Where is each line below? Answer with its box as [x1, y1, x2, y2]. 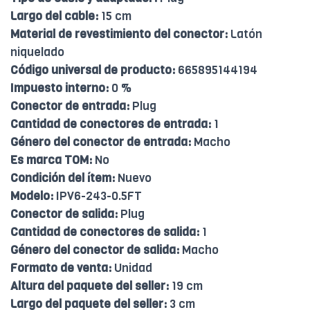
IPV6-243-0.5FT [53, 188, 142, 205]
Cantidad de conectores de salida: [10, 224, 199, 241]
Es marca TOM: [10, 152, 92, 169]
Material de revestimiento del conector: [10, 26, 228, 43]
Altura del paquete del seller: [10, 278, 169, 295]
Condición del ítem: [10, 170, 115, 187]
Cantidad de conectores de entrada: [10, 116, 211, 133]
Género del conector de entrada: [10, 134, 191, 151]
